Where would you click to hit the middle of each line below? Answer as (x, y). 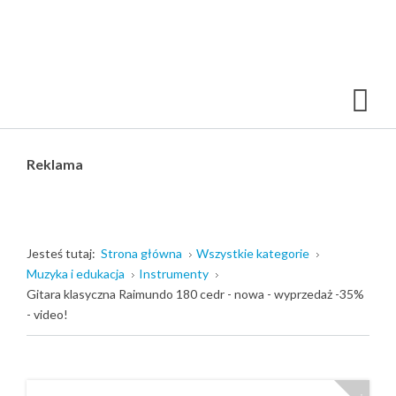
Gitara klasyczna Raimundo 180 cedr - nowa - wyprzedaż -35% (195, 294)
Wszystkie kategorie (253, 253)
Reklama (55, 164)
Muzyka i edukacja (76, 274)
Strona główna (141, 253)
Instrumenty (174, 274)
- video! (47, 314)
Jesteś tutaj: (64, 253)
